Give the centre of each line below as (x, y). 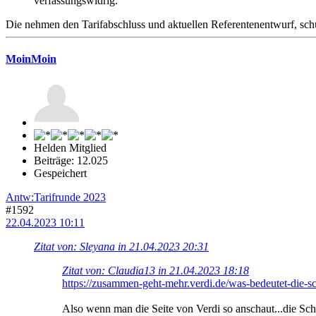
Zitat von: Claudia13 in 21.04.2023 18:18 (156, 271)
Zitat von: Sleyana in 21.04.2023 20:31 (121, 247)
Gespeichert (60, 174)
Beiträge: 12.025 (71, 161)
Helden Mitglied (70, 148)
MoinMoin (31, 59)
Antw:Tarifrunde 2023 (56, 197)
